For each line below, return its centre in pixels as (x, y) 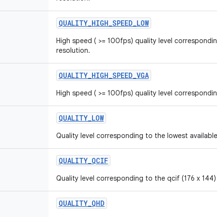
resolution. (73, 50)
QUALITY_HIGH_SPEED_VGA (104, 75)
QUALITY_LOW (81, 118)
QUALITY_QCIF (83, 161)
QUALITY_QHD (82, 203)
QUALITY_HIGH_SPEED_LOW (104, 23)
